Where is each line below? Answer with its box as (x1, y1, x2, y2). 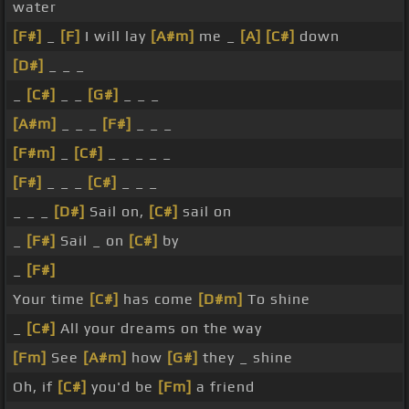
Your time (13, 290, 89, 309)
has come (119, 290, 198, 309)
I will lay (80, 27, 151, 46)
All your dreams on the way (56, 320, 262, 338)
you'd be (87, 378, 158, 396)
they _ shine (198, 349, 293, 367)
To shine (243, 290, 310, 309)
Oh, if (13, 378, 58, 396)
